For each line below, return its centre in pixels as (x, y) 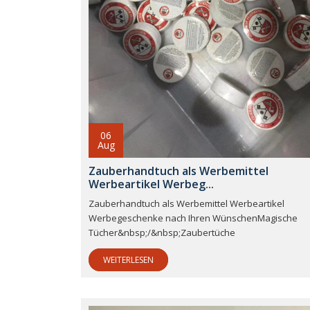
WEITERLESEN (128, 260)
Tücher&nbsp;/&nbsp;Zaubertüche (162, 233)
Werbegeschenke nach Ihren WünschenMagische (193, 218)
